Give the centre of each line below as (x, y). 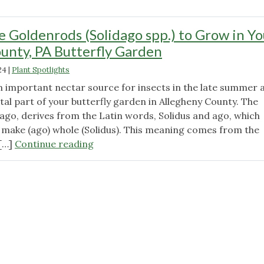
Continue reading (54, 143)
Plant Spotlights (41, 70)
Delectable (117, 157)
